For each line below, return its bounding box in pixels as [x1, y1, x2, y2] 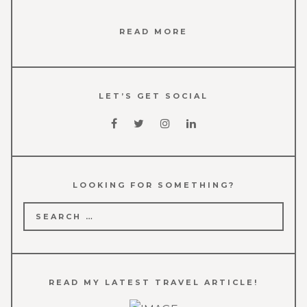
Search [23, 204, 58, 219]
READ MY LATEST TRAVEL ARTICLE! [49, 278, 258, 288]
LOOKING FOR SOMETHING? [72, 180, 235, 191]
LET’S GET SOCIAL [99, 91, 208, 101]
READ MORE [119, 27, 188, 37]
